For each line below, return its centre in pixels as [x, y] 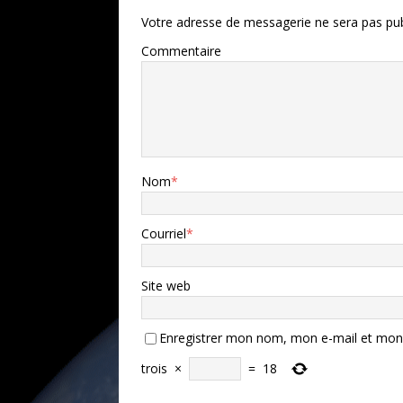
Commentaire [181, 50]
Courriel [164, 233]
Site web [166, 285]
